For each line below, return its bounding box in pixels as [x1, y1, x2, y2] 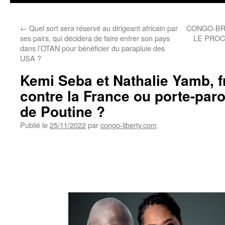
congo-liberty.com [100, 120, 157, 130]
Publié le [20, 120, 48, 130]
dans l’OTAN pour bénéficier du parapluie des [20, 43, 165, 53]
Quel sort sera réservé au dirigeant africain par [27, 23, 178, 33]
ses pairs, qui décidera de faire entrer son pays [20, 33, 170, 43]
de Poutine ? [20, 101, 105, 122]
